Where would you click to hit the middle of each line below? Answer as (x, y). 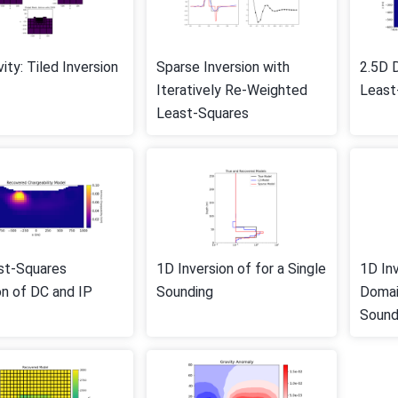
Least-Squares (203, 113)
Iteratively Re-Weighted (232, 90)
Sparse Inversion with (223, 67)
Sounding (185, 291)
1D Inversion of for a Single (241, 268)
